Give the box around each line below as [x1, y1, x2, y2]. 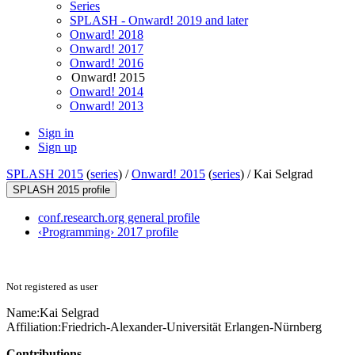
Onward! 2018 [70, 28, 143, 42]
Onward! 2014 [70, 85, 143, 99]
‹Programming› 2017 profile [38, 225, 178, 239]
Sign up [38, 140, 77, 155]
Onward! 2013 [70, 99, 143, 113]
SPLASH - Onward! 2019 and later [70, 13, 248, 28]
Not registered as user [6, 281, 97, 293]
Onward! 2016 [70, 56, 143, 71]
